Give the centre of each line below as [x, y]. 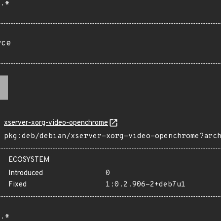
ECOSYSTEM [29, 160]
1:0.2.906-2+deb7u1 [145, 185]
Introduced [26, 173]
